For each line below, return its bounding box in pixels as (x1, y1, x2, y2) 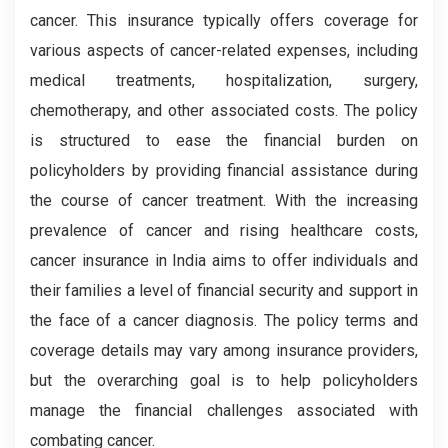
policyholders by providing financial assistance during (30, 160, 418, 180)
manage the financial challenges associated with (30, 400, 418, 420)
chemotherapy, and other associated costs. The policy (30, 100, 418, 120)
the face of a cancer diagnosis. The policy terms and (30, 310, 418, 330)
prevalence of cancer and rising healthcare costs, (30, 220, 418, 240)
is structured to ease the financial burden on (30, 130, 418, 150)
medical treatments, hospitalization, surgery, (30, 70, 418, 90)
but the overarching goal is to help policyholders (30, 370, 418, 390)
